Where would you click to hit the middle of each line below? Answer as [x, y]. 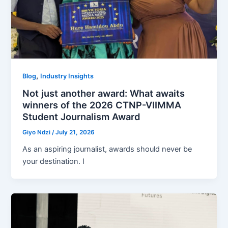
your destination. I [54, 162]
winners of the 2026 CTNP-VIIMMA [102, 105]
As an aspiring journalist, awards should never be [107, 149]
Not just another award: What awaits [104, 93]
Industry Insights [67, 76]
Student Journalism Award [81, 117]
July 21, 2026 [75, 133]
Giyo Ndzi [37, 133]
